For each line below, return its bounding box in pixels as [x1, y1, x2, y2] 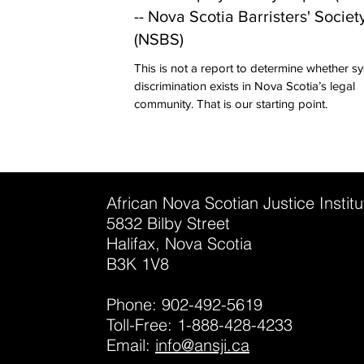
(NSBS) [134, 30, 184, 48]
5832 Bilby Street [106, 212, 230, 233]
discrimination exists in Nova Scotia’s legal [134, 79, 355, 93]
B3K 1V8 [106, 253, 169, 274]
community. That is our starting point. [134, 97, 327, 110]
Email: [106, 334, 155, 355]
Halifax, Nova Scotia [106, 232, 252, 253]
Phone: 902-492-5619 [106, 293, 262, 314]
